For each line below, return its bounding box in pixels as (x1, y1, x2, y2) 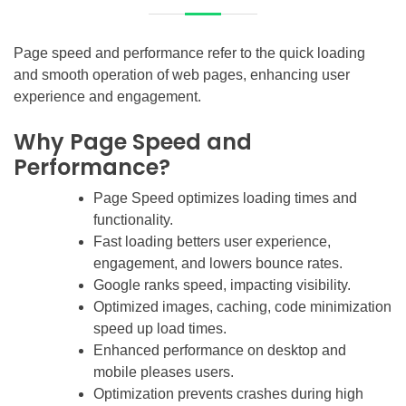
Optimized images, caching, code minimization (93, 298, 391, 314)
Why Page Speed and (14, 126, 252, 157)
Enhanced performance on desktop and (93, 342, 346, 358)
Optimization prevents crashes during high (93, 385, 363, 401)
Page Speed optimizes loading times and (93, 189, 357, 206)
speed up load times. (93, 320, 227, 336)
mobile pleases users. (93, 363, 234, 380)
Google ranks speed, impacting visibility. (93, 276, 351, 293)
